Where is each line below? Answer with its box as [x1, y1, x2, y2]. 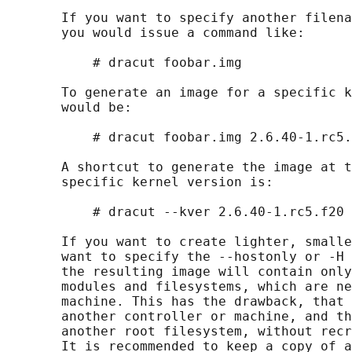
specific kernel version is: [6, 174, 273, 190]
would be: [6, 100, 132, 115]
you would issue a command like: [6, 25, 305, 41]
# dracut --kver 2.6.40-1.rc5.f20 [6, 204, 344, 220]
